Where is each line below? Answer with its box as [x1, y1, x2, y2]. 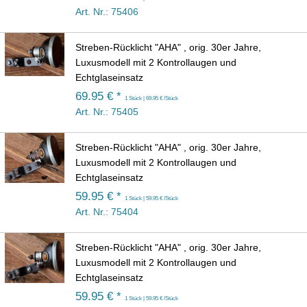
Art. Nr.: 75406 [75, 6, 138, 18]
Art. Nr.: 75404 [75, 206, 138, 218]
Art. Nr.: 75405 [75, 106, 138, 118]
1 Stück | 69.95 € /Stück [125, 95, 178, 102]
